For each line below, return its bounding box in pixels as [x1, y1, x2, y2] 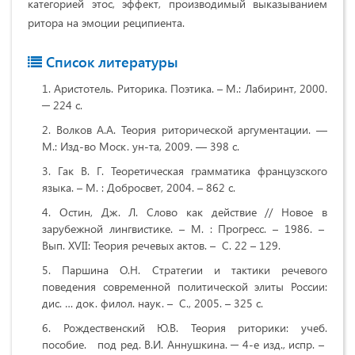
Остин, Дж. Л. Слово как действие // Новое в [59, 204, 328, 219]
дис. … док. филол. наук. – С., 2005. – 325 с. [42, 295, 263, 311]
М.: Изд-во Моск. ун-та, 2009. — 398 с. [42, 138, 239, 154]
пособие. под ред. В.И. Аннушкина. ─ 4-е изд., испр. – [42, 336, 327, 352]
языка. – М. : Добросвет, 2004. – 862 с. [42, 179, 235, 195]
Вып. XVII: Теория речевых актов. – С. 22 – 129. [42, 237, 281, 253]
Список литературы [42, 52, 178, 71]
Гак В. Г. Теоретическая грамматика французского [58, 162, 327, 178]
